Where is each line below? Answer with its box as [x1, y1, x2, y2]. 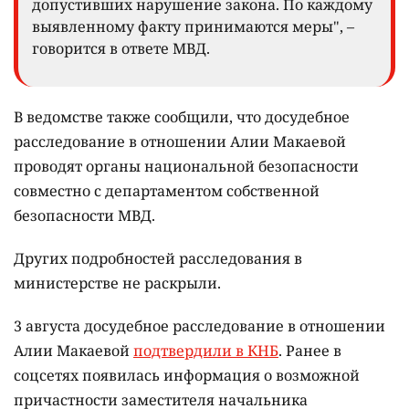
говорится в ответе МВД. [32, 37, 210, 58]
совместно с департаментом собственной [14, 180, 320, 201]
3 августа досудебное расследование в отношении [14, 315, 385, 336]
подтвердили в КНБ [133, 340, 278, 361]
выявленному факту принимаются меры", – [32, 16, 354, 37]
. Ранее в [278, 340, 341, 361]
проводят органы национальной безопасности [14, 155, 359, 176]
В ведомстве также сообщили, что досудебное [14, 106, 350, 127]
